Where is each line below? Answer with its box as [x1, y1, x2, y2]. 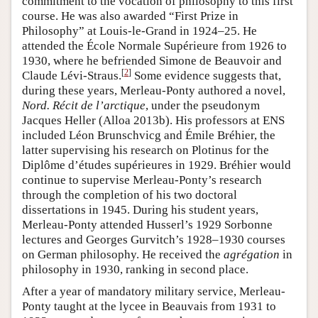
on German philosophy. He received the [22, 248, 224, 262]
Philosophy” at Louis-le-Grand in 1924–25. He [22, 24, 257, 38]
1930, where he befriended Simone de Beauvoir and [22, 54, 282, 68]
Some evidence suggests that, [131, 69, 281, 83]
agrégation [224, 248, 280, 262]
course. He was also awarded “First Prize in [22, 9, 238, 23]
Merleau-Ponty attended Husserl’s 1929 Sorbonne [22, 218, 273, 232]
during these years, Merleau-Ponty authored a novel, [22, 84, 285, 98]
